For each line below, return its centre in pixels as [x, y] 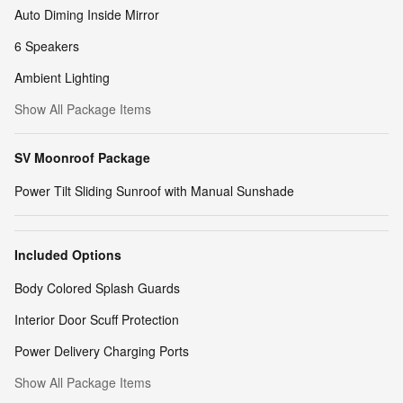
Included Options [68, 255]
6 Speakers [47, 46]
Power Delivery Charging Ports [102, 351]
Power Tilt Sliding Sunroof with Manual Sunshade [154, 191]
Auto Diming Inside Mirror [87, 15]
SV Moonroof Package [82, 158]
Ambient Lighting [62, 78]
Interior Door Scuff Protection [97, 320]
